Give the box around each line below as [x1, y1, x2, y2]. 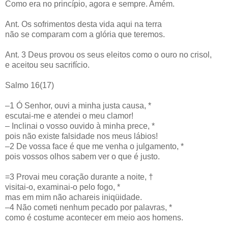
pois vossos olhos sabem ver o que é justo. [5, 152, 160, 161]
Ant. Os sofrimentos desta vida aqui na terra [5, 19, 162, 28]
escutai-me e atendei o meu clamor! [5, 111, 133, 120]
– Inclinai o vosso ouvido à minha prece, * [5, 121, 155, 130]
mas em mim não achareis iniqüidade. [5, 192, 142, 202]
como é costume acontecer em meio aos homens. [5, 213, 183, 222]
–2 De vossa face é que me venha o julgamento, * [5, 141, 184, 151]
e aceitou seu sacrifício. [5, 60, 90, 69]
